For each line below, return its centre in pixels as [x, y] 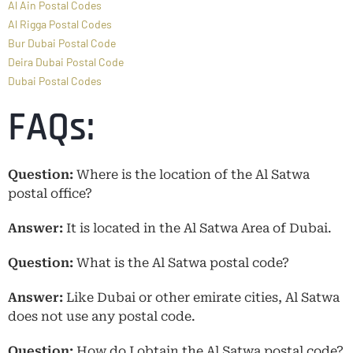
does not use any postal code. [102, 316]
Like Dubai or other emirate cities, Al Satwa [201, 297]
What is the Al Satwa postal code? [183, 262]
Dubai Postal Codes [55, 80]
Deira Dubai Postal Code [66, 61]
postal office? [50, 193]
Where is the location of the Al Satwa [193, 174]
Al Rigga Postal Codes [60, 24]
